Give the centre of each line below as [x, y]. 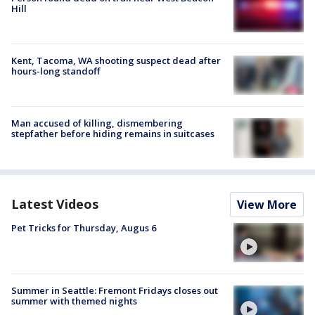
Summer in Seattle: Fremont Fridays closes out [115, 290]
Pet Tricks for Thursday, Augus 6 [84, 227]
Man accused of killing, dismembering [97, 123]
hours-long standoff [56, 71]
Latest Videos [55, 204]
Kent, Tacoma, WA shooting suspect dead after [116, 61]
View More [267, 204]
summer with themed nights [74, 301]
